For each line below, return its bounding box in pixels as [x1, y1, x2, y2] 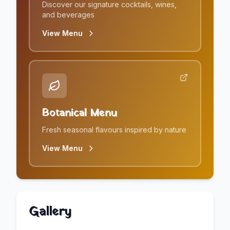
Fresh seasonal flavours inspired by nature [42, 125, 186, 134]
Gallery [29, 202, 71, 221]
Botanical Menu [42, 105, 117, 121]
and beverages [42, 10, 94, 19]
